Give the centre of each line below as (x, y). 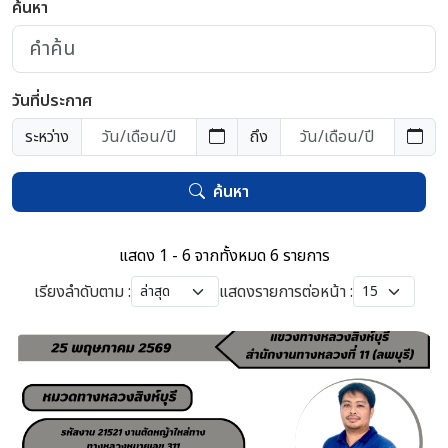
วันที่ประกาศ (52, 101)
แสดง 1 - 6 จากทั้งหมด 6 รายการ (224, 256)
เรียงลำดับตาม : (82, 291)
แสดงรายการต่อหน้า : (285, 291)
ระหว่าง (47, 137)
